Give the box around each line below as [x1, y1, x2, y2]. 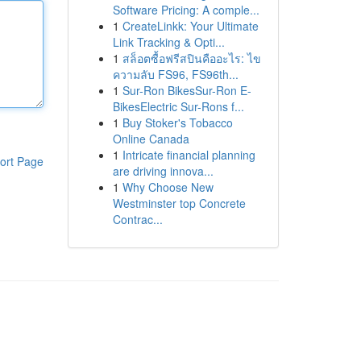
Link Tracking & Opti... [112, 34, 225, 50]
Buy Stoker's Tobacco [122, 114, 233, 131]
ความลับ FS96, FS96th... [112, 66, 239, 82]
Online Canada [112, 131, 189, 147]
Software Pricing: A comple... [112, 2, 259, 18]
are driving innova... [112, 163, 214, 179]
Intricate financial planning [122, 147, 255, 163]
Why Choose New [122, 179, 214, 195]
